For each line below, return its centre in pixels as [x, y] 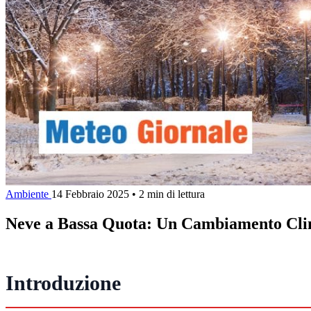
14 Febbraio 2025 [90, 194]
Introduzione [63, 283]
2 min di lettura [172, 194]
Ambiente [28, 194]
